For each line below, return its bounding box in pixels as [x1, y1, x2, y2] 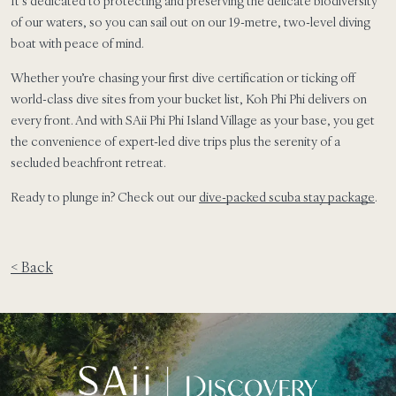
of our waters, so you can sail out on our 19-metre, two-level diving [11, 13, 370, 30]
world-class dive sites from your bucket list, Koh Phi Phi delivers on [11, 90, 367, 107]
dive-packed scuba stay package [199, 188, 375, 205]
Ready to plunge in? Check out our [11, 188, 199, 205]
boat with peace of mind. [11, 34, 144, 51]
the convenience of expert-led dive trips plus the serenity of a [11, 133, 340, 149]
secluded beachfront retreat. [11, 154, 166, 171]
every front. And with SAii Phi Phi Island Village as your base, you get [11, 111, 375, 128]
